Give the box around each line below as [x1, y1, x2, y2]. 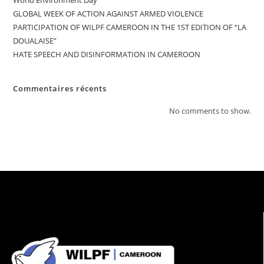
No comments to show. [169, 105, 251, 117]
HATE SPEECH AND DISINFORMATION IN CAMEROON [13, 49, 201, 60]
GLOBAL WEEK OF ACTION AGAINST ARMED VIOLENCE [13, 8, 204, 19]
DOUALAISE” [13, 35, 57, 47]
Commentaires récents [13, 83, 107, 94]
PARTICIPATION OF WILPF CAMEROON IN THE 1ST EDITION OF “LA [13, 22, 247, 33]
